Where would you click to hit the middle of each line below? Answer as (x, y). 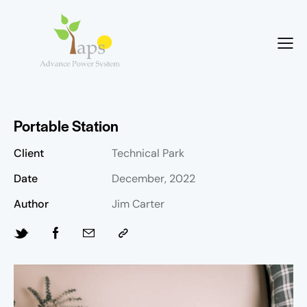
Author (31, 204)
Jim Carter (138, 204)
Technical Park (148, 153)
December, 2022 (153, 179)
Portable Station (66, 126)
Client (29, 153)
